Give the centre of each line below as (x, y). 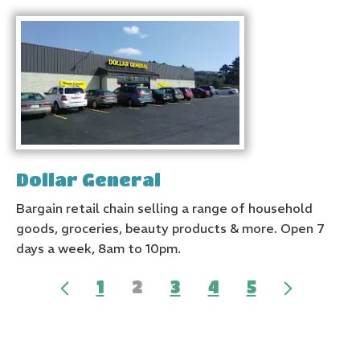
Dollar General (88, 180)
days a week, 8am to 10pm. (98, 249)
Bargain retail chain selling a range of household (164, 209)
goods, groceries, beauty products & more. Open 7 (170, 229)
